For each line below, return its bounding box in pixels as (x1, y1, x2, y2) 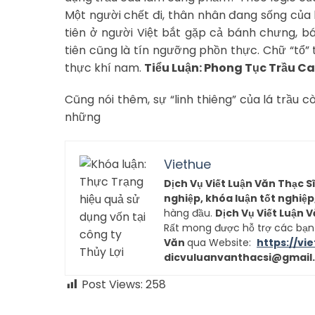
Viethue (164, 155, 211, 174)
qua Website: (187, 236, 257, 250)
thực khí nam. (65, 59, 144, 76)
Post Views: (82, 276, 143, 293)
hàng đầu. (164, 206, 215, 221)
